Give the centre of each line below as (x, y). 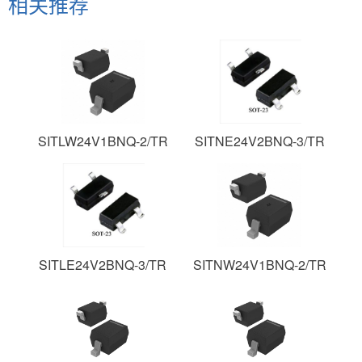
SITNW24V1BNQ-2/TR (259, 265)
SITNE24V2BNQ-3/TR (259, 141)
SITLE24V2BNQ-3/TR (103, 265)
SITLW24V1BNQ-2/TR (103, 141)
